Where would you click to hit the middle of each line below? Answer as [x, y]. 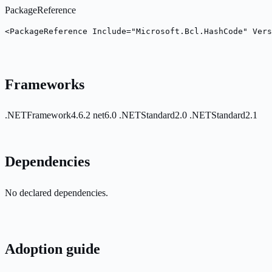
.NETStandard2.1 [223, 115]
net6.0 [106, 115]
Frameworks [45, 84]
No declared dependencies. [56, 193]
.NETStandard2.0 [154, 115]
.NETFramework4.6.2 [49, 115]
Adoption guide [53, 249]
